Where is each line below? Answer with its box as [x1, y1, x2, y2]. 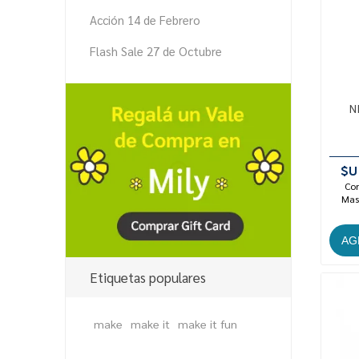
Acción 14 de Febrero [89, 11, 200, 27]
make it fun [177, 316, 237, 331]
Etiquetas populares [89, 268, 206, 286]
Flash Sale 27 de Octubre [89, 42, 222, 58]
